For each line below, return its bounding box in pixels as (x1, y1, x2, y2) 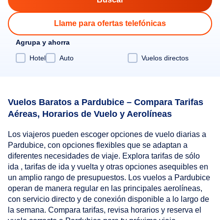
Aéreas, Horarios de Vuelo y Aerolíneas (8, 109, 172, 119)
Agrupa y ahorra (16, 38, 70, 46)
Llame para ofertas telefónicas (54, 19, 166, 27)
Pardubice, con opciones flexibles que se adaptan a (8, 141, 188, 150)
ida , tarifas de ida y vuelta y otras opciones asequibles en (8, 163, 208, 171)
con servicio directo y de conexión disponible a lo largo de (8, 195, 209, 204)
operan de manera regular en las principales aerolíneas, (8, 184, 202, 193)
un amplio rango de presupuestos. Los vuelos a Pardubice (8, 173, 210, 182)
